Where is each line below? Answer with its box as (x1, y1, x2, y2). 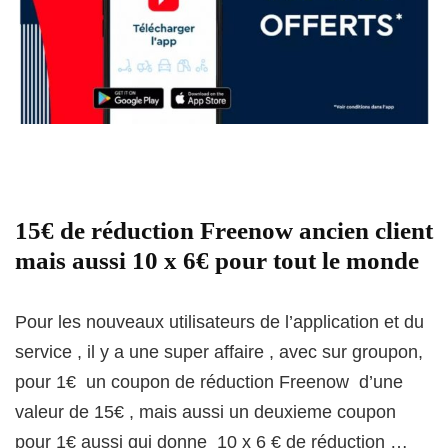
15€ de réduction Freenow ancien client (15, 217, 433, 245)
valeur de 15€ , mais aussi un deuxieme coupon (15, 402, 396, 423)
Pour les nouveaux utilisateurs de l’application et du (15, 312, 424, 333)
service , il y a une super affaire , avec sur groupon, (15, 342, 423, 363)
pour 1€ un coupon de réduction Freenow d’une (15, 372, 403, 393)
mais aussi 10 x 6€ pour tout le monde (15, 247, 419, 275)
